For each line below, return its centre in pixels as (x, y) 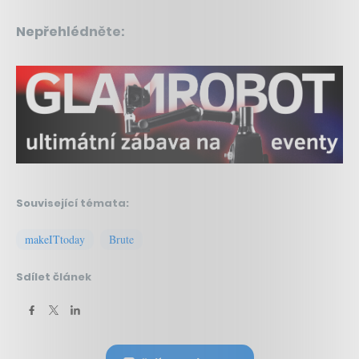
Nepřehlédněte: (71, 31)
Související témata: (73, 203)
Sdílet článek (54, 276)
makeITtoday (55, 239)
